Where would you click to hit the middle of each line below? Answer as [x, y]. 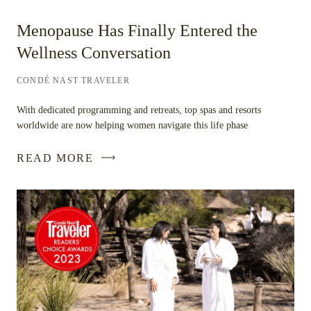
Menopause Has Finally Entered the [137, 31]
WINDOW [96, 265]
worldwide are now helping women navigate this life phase [132, 125]
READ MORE [55, 158]
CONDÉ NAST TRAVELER [73, 81]
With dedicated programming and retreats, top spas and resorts [139, 110]
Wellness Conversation [94, 53]
